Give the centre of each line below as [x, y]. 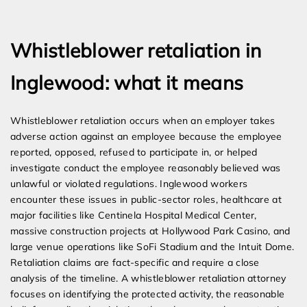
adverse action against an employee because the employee [146, 137]
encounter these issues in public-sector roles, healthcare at [146, 200]
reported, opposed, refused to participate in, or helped [134, 152]
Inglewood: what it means [127, 83]
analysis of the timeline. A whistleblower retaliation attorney [148, 279]
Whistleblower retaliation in [136, 51]
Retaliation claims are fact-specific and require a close [135, 263]
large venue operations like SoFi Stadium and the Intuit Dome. [152, 247]
